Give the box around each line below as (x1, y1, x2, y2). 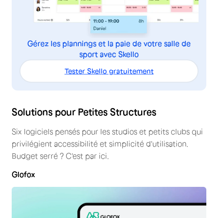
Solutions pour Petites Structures (12, 107, 156, 118)
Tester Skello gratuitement (64, 67, 154, 75)
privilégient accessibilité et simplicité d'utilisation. (12, 139, 188, 148)
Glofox (12, 170, 35, 179)
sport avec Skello (79, 50, 139, 59)
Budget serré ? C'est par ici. (12, 151, 109, 161)
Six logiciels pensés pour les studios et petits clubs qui (12, 127, 203, 136)
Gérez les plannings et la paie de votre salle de (27, 39, 191, 48)
